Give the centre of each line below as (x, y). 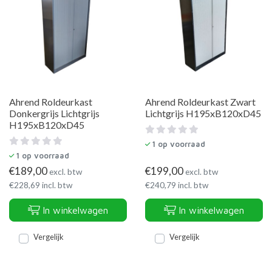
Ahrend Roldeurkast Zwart (200, 102)
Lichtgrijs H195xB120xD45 (203, 113)
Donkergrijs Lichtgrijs (54, 113)
